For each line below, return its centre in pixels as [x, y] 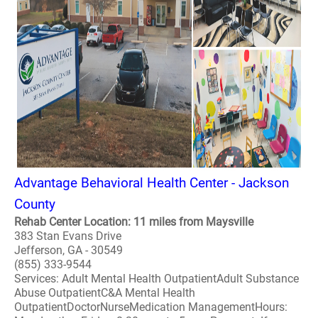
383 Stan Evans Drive [68, 236]
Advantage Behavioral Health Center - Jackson [152, 183]
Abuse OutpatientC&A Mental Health [105, 293]
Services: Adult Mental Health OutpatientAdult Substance [157, 279]
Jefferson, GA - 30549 [68, 250]
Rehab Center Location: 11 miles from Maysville [134, 222]
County [35, 204]
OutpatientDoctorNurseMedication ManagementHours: [151, 307]
